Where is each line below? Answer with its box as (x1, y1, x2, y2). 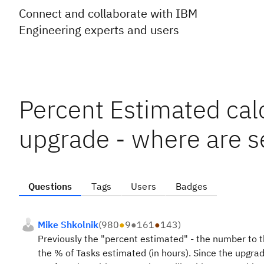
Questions (28, 180, 72, 192)
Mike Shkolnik (38, 219, 98, 230)
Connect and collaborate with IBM (19, 5, 197, 21)
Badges (175, 180, 207, 192)
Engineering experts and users (19, 22, 179, 38)
